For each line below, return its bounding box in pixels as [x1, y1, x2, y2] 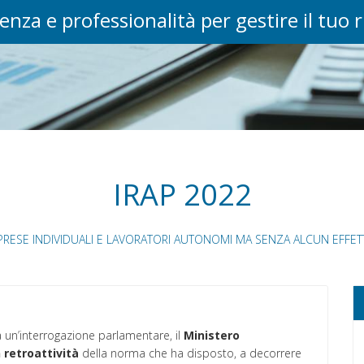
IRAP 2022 [112, 175, 252, 215]
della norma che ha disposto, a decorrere [79, 345, 301, 362]
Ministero [184, 327, 240, 344]
